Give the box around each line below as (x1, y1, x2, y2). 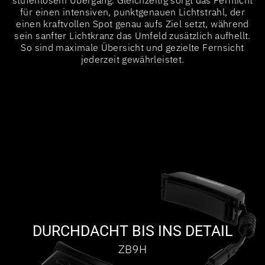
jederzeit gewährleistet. (80, 53, 185, 65)
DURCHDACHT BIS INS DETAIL (33, 222, 232, 240)
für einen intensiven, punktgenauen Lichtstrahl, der (20, 5, 245, 18)
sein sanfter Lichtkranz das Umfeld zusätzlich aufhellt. (14, 29, 251, 41)
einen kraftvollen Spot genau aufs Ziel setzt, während (16, 17, 249, 30)
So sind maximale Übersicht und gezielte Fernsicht (21, 41, 244, 53)
